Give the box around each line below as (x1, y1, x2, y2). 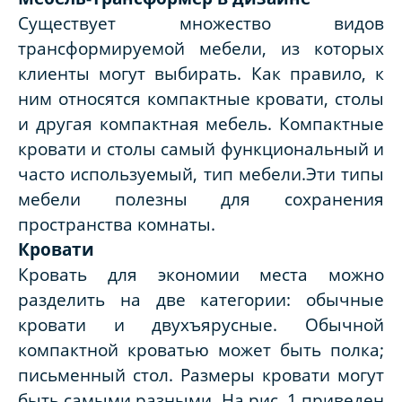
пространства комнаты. (18, 213, 215, 236)
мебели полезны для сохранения (18, 188, 384, 211)
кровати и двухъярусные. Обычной (18, 313, 384, 336)
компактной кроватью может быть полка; (18, 338, 384, 362)
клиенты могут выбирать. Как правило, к (18, 62, 384, 85)
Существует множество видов (18, 12, 384, 35)
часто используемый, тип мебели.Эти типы (18, 162, 384, 186)
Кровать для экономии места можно (18, 263, 384, 286)
